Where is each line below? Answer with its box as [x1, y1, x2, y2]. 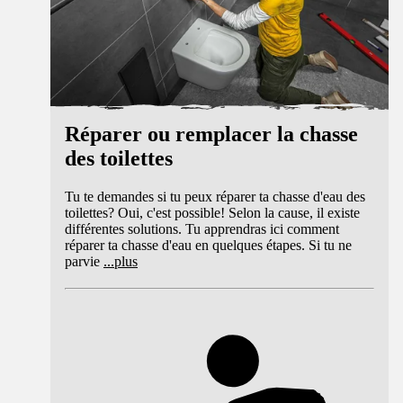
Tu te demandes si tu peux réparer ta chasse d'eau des [65, 188, 365, 204]
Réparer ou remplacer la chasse [65, 121, 358, 146]
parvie [65, 253, 100, 269]
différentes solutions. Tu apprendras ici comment [65, 220, 339, 237]
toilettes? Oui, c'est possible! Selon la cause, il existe [65, 204, 360, 220]
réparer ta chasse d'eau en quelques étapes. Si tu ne [65, 237, 352, 253]
